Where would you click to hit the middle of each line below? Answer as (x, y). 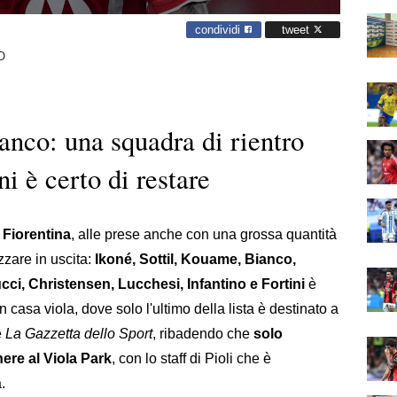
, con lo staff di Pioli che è (191, 358)
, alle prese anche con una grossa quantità (204, 234)
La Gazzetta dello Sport (79, 333)
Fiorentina (37, 234)
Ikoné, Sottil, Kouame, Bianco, (195, 259)
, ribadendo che (203, 333)
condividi (219, 29)
